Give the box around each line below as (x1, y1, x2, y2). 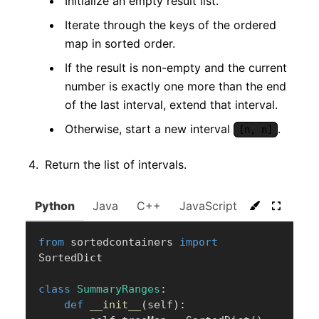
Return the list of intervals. (45, 157, 187, 172)
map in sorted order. (65, 36, 175, 51)
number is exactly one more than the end (65, 78, 286, 93)
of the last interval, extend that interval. (65, 97, 278, 112)
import (179, 235, 218, 249)
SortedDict (38, 251, 103, 264)
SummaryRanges (77, 282, 160, 296)
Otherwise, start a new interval (65, 121, 234, 136)
